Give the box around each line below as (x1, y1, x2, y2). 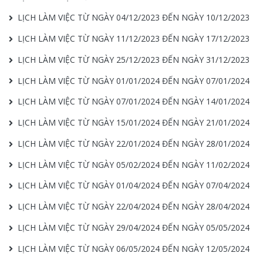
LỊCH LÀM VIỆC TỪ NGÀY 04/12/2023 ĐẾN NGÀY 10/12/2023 (18, 12, 249, 23)
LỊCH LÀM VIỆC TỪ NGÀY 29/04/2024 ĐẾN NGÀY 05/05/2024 (18, 221, 249, 233)
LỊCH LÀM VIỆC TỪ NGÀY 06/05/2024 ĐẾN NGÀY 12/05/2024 (18, 242, 249, 254)
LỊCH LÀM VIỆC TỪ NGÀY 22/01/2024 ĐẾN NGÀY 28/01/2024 (18, 137, 249, 149)
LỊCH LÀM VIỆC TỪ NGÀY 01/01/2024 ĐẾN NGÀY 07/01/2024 (18, 75, 249, 86)
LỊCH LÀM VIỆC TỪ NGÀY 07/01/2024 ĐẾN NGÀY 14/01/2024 (18, 96, 249, 107)
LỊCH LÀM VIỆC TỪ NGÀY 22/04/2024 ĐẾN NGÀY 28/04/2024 (18, 201, 249, 212)
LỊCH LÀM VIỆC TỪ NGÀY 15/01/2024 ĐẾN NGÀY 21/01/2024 (18, 117, 249, 128)
